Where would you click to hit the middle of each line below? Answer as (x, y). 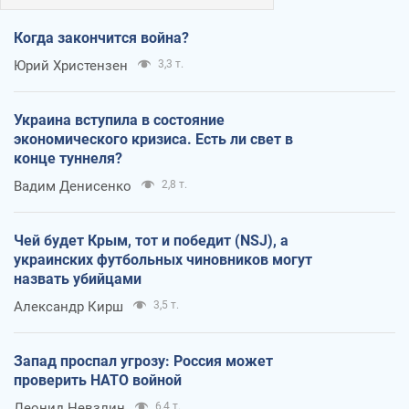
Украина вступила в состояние (119, 120)
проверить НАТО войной (98, 380)
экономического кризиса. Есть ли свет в (153, 139)
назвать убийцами (78, 278)
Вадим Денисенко (73, 186)
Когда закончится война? (101, 37)
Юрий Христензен (71, 65)
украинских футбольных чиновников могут (163, 259)
